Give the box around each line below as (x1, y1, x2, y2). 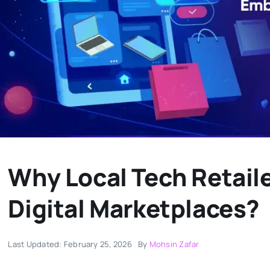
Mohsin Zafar (149, 238, 199, 250)
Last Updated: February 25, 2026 (8, 238, 132, 250)
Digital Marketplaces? (8, 191, 260, 225)
